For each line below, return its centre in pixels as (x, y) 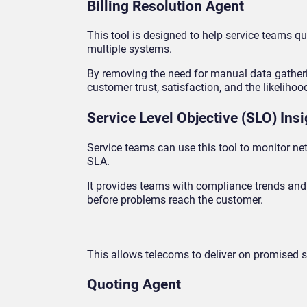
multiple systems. (130, 49)
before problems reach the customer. (175, 199)
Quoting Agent (134, 285)
